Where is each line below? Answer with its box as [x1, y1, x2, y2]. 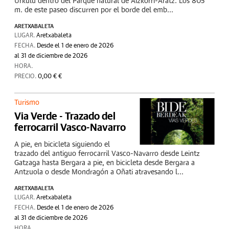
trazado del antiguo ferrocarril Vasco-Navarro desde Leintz [14, 150, 200, 157]
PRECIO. [14, 74, 38, 80]
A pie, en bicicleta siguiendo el [14, 141, 110, 148]
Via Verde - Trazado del [14, 110, 116, 122]
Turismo [14, 99, 39, 106]
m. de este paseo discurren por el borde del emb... [14, 7, 173, 14]
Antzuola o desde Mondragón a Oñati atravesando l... [14, 169, 184, 176]
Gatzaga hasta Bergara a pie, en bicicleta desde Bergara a [14, 159, 195, 167]
